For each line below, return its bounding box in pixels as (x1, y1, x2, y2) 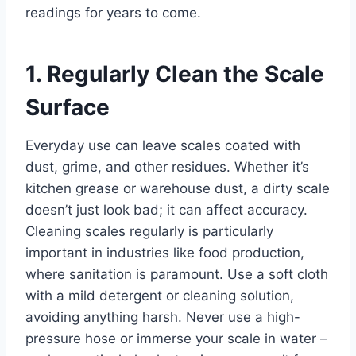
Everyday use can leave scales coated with (25, 137, 300, 153)
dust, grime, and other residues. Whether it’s (25, 158, 309, 175)
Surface (25, 93, 110, 121)
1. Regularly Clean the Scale (25, 60, 324, 87)
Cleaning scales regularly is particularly (25, 222, 273, 239)
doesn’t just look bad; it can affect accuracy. (25, 201, 308, 218)
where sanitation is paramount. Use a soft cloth (25, 265, 328, 282)
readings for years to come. (25, 4, 201, 21)
